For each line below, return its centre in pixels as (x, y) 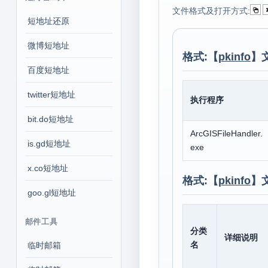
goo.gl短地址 (51, 193)
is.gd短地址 (49, 144)
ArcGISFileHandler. (226, 133)
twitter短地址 (51, 95)
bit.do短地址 (50, 119)
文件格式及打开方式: (211, 11)
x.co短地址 (48, 168)
